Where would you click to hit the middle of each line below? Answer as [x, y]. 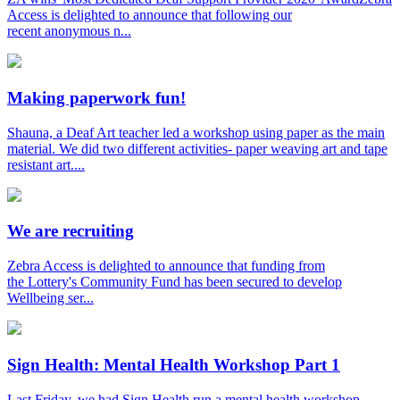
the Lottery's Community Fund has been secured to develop [175, 282]
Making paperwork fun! [96, 97]
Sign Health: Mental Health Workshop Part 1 [174, 364]
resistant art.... [46, 164]
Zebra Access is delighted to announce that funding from [166, 266]
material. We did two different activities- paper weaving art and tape [197, 148]
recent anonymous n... [69, 31]
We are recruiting [71, 231]
